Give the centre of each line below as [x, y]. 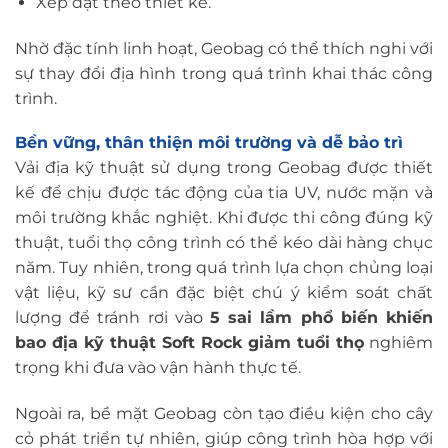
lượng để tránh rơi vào [112, 318]
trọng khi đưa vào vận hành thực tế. [158, 368]
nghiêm [398, 343]
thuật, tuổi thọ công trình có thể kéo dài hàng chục [224, 243]
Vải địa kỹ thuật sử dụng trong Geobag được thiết [224, 168]
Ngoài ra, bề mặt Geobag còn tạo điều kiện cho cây [224, 414]
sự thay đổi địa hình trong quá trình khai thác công [224, 73]
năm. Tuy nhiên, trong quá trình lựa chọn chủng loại [224, 268]
